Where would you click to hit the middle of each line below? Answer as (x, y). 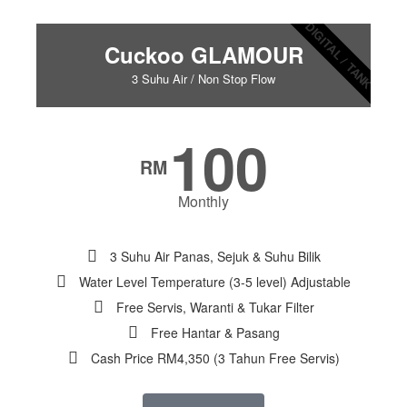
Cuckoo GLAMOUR (203, 55)
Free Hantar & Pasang (215, 333)
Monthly (203, 202)
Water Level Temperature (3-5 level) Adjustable (215, 282)
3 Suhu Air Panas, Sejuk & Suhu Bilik (215, 257)
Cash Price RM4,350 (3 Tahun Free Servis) (215, 358)
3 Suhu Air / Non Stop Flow (203, 79)
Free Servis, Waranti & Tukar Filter (215, 308)
